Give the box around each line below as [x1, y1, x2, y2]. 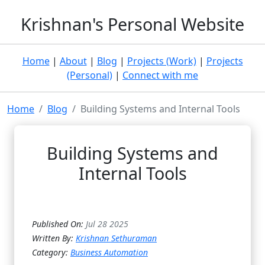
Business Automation [70, 247, 148, 258]
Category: [32, 247, 70, 258]
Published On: [32, 218, 86, 230]
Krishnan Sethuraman [76, 232, 157, 244]
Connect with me [122, 69, 198, 82]
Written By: [32, 232, 76, 244]
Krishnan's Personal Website [21, 12, 244, 35]
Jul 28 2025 [86, 218, 128, 230]
